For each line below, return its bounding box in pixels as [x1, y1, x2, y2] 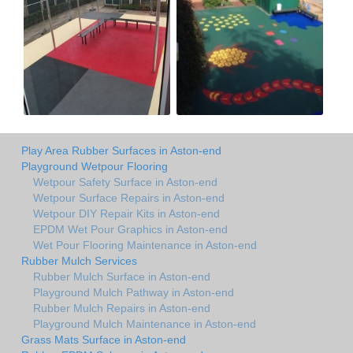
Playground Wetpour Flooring [21, 159, 168, 173]
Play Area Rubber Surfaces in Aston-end [21, 143, 221, 157]
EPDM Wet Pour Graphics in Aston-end [33, 222, 228, 236]
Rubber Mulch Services [21, 254, 137, 267]
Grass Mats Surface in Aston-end [21, 333, 186, 346]
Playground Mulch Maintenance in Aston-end [33, 317, 256, 330]
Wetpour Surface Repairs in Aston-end [33, 191, 225, 204]
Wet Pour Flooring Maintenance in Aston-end [33, 238, 257, 251]
